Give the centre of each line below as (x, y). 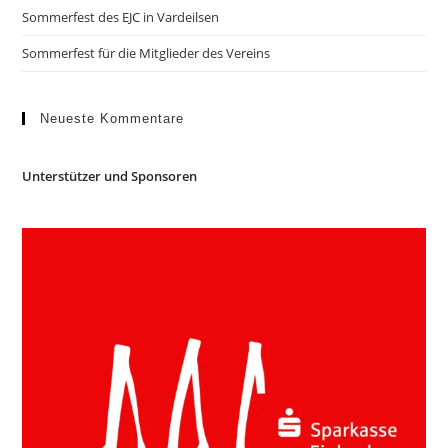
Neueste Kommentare (112, 119)
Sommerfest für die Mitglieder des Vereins (146, 53)
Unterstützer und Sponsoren (110, 176)
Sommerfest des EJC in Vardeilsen (121, 17)
